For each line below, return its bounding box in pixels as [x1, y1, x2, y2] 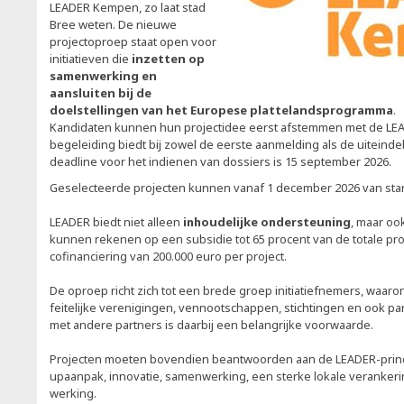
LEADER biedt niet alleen [50, 214, 183, 230]
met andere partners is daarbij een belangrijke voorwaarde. [50, 317, 373, 333]
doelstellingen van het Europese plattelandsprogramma [50, 102, 393, 118]
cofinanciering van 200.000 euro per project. [50, 248, 287, 264]
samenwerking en [50, 68, 157, 84]
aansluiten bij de [50, 85, 151, 101]
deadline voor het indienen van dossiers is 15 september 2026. [50, 153, 394, 170]
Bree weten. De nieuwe [50, 16, 177, 32]
